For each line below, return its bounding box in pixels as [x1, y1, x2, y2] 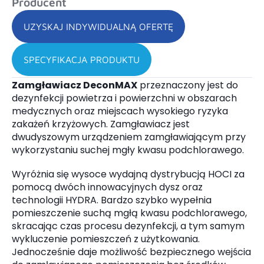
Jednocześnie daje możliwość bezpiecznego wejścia [12, 245, 251, 259]
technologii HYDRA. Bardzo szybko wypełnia [12, 193, 212, 207]
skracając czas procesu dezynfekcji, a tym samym [12, 219, 245, 233]
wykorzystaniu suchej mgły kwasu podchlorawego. [12, 143, 244, 157]
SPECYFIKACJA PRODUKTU [24, 54, 140, 65]
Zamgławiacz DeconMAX [12, 78, 137, 92]
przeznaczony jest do [137, 78, 238, 92]
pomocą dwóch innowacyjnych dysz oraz [12, 180, 203, 194]
